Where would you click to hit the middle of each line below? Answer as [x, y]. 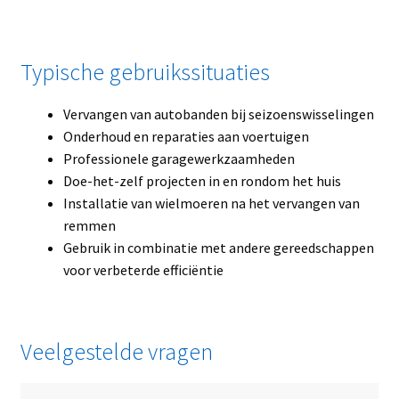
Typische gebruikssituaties [145, 72]
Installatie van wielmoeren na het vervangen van [211, 203]
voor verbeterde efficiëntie [143, 269]
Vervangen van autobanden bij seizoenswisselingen [218, 114]
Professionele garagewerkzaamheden [179, 158]
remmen [89, 225]
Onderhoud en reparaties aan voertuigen [186, 136]
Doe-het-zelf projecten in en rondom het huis [202, 180]
